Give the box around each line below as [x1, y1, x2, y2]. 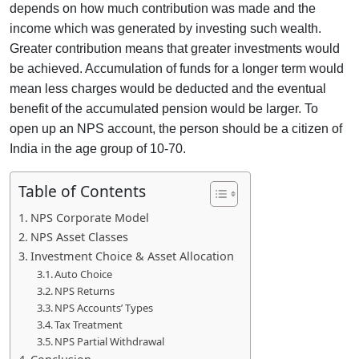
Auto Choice [54, 266, 113, 281]
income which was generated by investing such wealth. [10, 21, 321, 35]
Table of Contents [18, 179, 146, 202]
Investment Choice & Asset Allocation [30, 248, 234, 264]
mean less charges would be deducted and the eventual [10, 81, 326, 95]
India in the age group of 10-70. [10, 141, 186, 155]
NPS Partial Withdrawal [54, 333, 165, 349]
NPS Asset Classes [30, 228, 128, 244]
